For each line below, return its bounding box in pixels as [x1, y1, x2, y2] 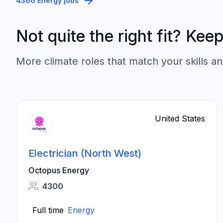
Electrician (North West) [28, 147, 141, 159]
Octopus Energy [28, 165, 89, 175]
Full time [32, 205, 64, 215]
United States [155, 113, 206, 123]
